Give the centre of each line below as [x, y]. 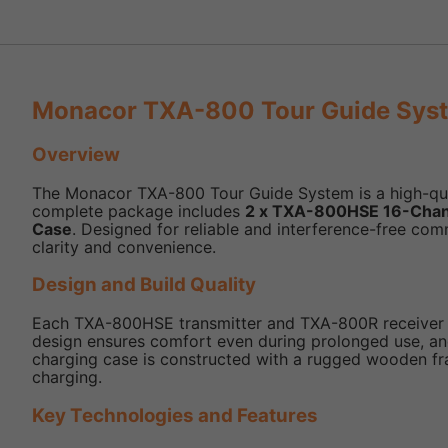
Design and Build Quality [144, 285]
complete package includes [138, 210]
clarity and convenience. [124, 246]
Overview [76, 154]
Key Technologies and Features [175, 415]
